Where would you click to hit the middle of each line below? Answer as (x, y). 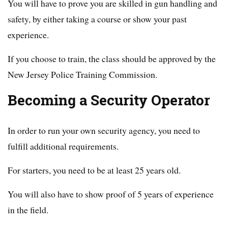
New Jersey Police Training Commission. (82, 75)
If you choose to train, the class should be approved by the (112, 59)
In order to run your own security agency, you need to (104, 131)
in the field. (28, 210)
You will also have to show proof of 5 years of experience (111, 194)
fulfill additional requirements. (63, 146)
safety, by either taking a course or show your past (97, 19)
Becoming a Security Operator (109, 101)
